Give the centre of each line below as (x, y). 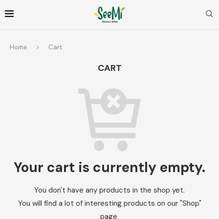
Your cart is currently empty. (109, 167)
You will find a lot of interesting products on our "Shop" (109, 203)
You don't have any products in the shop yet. (109, 190)
